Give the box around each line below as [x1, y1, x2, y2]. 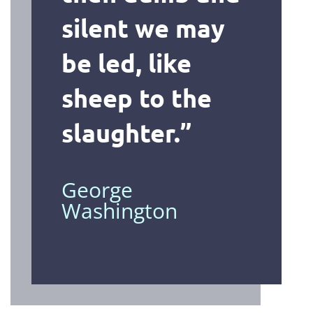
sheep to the [61, 82, 212, 113]
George [61, 175, 133, 204]
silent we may [61, 12, 225, 43]
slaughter [61, 117, 174, 148]
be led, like [61, 47, 191, 78]
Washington [61, 196, 177, 225]
